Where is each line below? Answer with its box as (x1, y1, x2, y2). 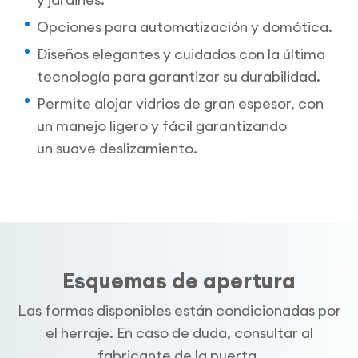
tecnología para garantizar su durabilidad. (37, 67, 321, 86)
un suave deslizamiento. (37, 139, 198, 158)
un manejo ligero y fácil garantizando (37, 117, 288, 136)
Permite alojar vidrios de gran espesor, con (37, 94, 324, 113)
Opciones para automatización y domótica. (37, 18, 333, 37)
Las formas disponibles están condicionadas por (17, 301, 341, 320)
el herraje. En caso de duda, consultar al (45, 324, 313, 343)
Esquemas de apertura (62, 267, 296, 294)
